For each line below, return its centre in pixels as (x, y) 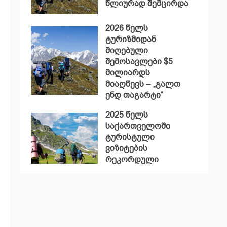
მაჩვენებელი (132, 171)
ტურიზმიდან (130, 40)
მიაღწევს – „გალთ (143, 84)
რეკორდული (132, 160)
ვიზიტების (126, 148)
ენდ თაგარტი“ (134, 95)
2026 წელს (126, 28)
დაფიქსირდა (132, 182)
